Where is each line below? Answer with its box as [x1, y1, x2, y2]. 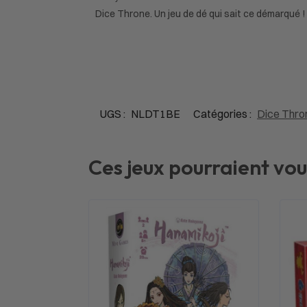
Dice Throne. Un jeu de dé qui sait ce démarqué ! [95, 7, 306, 20]
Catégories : [193, 106, 254, 121]
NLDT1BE [131, 106, 180, 121]
